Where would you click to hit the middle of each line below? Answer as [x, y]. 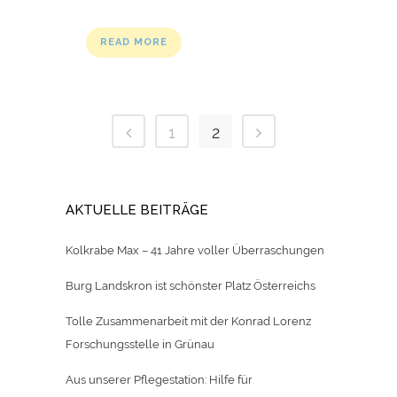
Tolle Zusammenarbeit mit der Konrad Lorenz [188, 322]
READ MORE [134, 43]
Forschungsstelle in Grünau [140, 345]
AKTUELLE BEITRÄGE [137, 210]
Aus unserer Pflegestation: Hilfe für [159, 380]
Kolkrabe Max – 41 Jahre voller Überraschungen [195, 251]
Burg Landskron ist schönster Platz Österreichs [191, 286]
